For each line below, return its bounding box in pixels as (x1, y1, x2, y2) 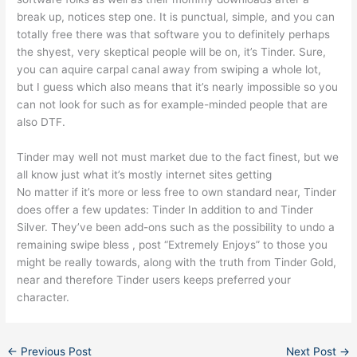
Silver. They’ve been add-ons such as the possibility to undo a (17, 221, 335, 234)
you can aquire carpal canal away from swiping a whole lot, (17, 63, 322, 76)
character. (17, 291, 70, 304)
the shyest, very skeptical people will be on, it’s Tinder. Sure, (17, 45, 327, 59)
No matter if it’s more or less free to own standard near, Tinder (17, 186, 337, 199)
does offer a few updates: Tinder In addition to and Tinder (17, 203, 314, 217)
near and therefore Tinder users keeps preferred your (17, 273, 292, 287)
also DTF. (17, 116, 66, 129)
